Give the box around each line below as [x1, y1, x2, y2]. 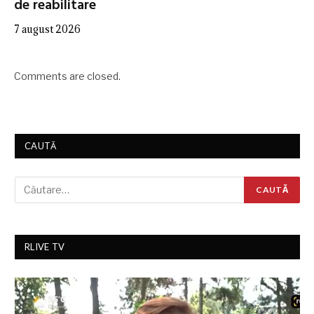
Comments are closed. [14, 69, 121, 82]
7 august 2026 [14, 22, 81, 36]
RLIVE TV [25, 240, 65, 252]
